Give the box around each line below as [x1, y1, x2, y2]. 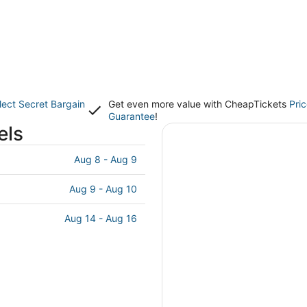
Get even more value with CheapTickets [108, 98, 290, 110]
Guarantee [108, 110, 156, 122]
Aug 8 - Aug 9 [74, 153, 137, 165]
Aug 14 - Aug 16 [64, 212, 137, 224]
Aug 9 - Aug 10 [69, 183, 137, 195]
